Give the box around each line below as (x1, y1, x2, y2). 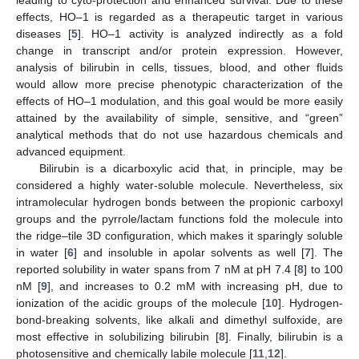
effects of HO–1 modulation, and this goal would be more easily (16, 94, 343, 107)
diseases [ (16, 26, 72, 40)
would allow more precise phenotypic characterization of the (16, 77, 343, 91)
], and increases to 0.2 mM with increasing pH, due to (47, 279, 344, 292)
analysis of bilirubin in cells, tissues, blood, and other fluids (16, 60, 343, 74)
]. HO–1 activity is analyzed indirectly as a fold (78, 26, 344, 40)
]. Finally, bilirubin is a (224, 329, 344, 343)
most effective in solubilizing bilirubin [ (16, 329, 219, 343)
